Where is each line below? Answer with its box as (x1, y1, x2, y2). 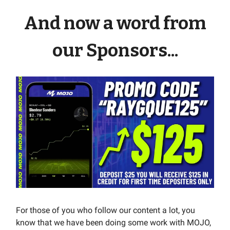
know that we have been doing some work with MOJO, (16, 217, 211, 227)
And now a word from (24, 12, 206, 34)
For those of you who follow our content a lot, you (16, 205, 195, 215)
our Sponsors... (52, 39, 178, 61)
